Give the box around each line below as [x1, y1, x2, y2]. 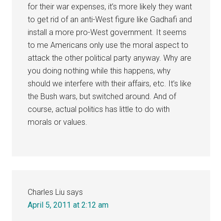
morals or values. [28, 117, 88, 127]
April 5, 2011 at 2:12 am [28, 200, 109, 210]
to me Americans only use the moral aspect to [28, 40, 189, 50]
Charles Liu [28, 187, 65, 197]
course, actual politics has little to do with [28, 104, 170, 114]
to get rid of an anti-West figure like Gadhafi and [28, 14, 192, 24]
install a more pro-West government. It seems [28, 27, 187, 37]
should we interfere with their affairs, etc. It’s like [28, 78, 192, 88]
